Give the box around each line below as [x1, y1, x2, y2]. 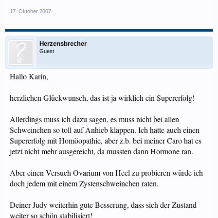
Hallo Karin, [10, 71, 48, 81]
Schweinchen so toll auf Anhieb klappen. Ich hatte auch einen [10, 125, 200, 135]
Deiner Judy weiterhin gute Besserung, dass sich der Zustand [10, 200, 197, 210]
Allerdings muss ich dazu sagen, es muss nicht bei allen [10, 114, 179, 124]
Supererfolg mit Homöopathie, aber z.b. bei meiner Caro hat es [10, 135, 201, 145]
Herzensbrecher [39, 40, 87, 47]
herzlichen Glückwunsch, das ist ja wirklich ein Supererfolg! [10, 92, 195, 103]
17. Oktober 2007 [10, 8, 51, 14]
